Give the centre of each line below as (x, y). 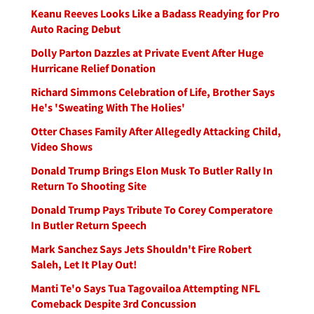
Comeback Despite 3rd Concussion (114, 303)
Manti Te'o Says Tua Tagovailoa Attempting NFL (145, 288)
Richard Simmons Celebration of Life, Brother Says (153, 92)
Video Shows (62, 146)
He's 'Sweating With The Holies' (108, 107)
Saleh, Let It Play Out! (84, 264)
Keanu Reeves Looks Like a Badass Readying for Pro (155, 13)
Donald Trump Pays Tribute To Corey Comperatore (152, 210)
